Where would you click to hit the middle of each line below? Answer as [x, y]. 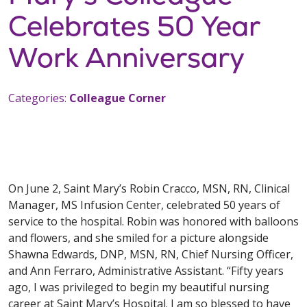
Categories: [39, 98]
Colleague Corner [118, 98]
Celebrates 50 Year [134, 26]
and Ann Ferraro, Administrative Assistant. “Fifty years [146, 271]
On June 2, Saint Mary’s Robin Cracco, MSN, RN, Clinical [149, 189]
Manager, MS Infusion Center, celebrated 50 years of [144, 205]
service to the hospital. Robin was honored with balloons [153, 222]
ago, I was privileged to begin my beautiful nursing [139, 287]
